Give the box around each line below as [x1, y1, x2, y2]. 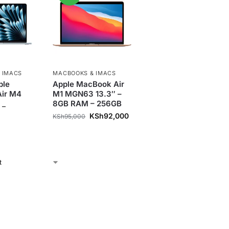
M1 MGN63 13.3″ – [53, 88, 122, 99]
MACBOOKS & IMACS [53, 69, 116, 77]
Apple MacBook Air [53, 79, 125, 89]
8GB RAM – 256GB [53, 98, 122, 108]
